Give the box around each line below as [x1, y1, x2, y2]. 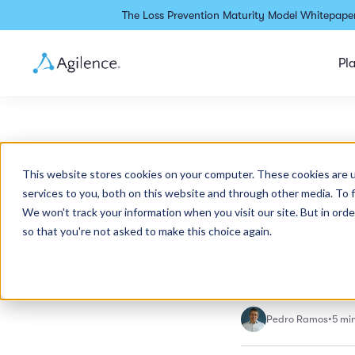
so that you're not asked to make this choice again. [22, 224, 272, 238]
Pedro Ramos [266, 313, 328, 325]
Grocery [251, 262, 292, 274]
